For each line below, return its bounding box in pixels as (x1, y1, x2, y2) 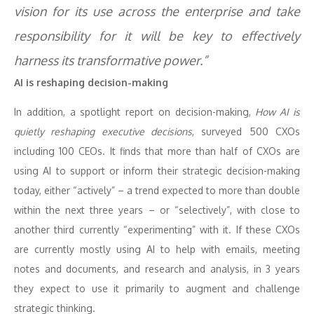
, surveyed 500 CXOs (192, 125, 300, 137)
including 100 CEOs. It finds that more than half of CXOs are (14, 145, 300, 157)
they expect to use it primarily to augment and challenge (14, 282, 300, 294)
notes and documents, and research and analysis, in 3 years (14, 263, 300, 275)
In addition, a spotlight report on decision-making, (14, 106, 256, 118)
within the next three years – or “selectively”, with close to (14, 204, 300, 216)
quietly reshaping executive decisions (14, 125, 192, 137)
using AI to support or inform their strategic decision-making (14, 165, 300, 177)
